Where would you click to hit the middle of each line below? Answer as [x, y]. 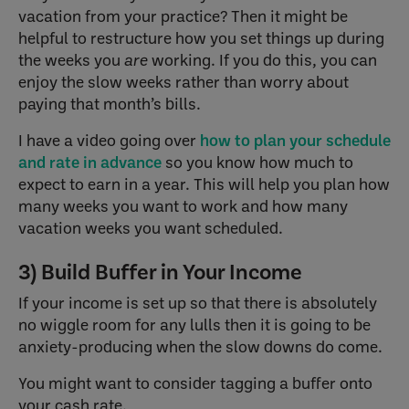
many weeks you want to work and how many [183, 206]
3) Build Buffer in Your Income [160, 273]
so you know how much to [257, 163]
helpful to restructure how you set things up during [201, 38]
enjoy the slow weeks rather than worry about [184, 82]
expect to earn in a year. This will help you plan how [204, 184]
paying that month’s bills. [110, 104]
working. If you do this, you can [262, 60]
